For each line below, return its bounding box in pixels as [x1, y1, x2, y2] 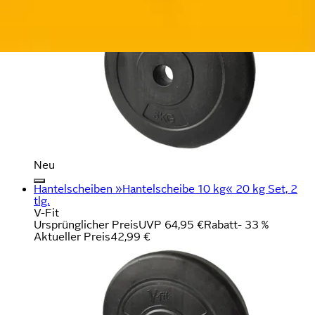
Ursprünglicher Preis [34, 218, 139, 231]
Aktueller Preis [34, 230, 110, 243]
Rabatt [204, 218, 238, 231]
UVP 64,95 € [139, 218, 204, 231]
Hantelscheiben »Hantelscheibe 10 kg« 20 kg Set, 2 [34, 182, 297, 195]
